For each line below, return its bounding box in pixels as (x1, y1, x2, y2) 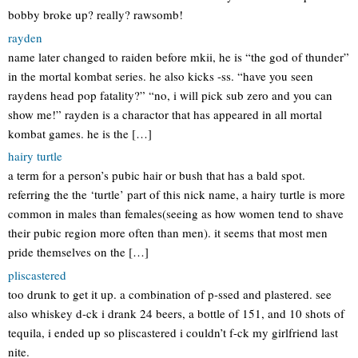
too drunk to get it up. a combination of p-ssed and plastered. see (8, 285, 332, 302)
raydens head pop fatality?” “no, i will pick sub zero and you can (8, 86, 332, 103)
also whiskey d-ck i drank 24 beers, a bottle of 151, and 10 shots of (8, 304, 344, 321)
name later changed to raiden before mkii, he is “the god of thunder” (8, 48, 349, 65)
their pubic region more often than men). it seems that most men (8, 225, 328, 241)
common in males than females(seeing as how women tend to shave (8, 205, 344, 221)
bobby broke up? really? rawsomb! (8, 6, 183, 22)
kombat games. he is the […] (8, 125, 152, 141)
